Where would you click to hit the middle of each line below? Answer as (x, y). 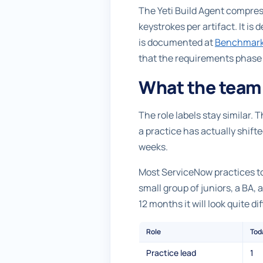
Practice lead (171, 252)
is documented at (177, 42)
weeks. (153, 146)
